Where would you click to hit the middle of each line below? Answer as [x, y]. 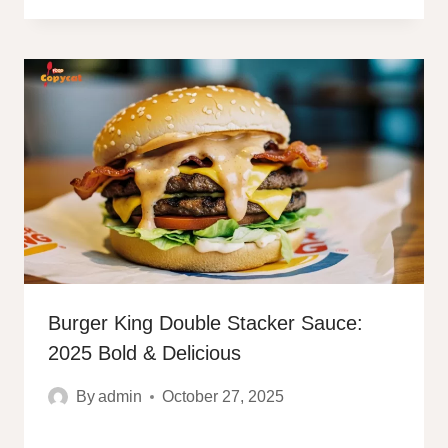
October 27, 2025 [223, 397]
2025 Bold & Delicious [144, 353]
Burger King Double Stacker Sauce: [205, 323]
